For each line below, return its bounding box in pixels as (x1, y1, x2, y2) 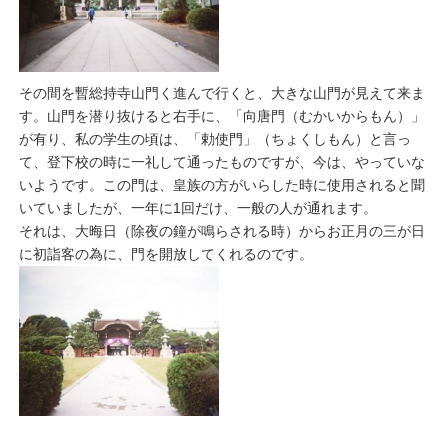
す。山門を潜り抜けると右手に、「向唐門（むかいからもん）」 (19, 108, 426, 124)
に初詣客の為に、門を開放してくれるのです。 (19, 246, 314, 262)
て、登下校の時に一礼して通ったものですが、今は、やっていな (19, 154, 426, 170)
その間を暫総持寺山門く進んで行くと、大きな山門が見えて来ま (19, 85, 426, 101)
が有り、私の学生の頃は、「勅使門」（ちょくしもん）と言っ (19, 131, 412, 147)
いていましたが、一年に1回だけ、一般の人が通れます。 (19, 200, 378, 216)
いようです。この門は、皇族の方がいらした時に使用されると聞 (19, 177, 426, 193)
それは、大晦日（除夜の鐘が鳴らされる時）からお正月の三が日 (19, 223, 426, 239)
